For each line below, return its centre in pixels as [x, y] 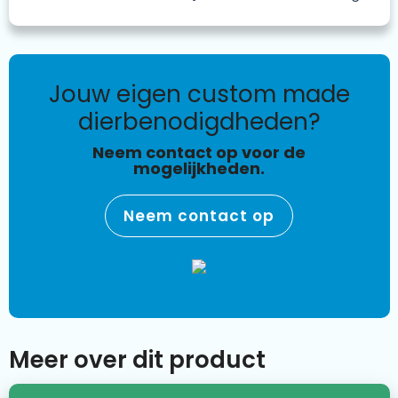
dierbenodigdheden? [199, 122]
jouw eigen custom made [55, 95]
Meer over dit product [137, 360]
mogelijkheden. [199, 169]
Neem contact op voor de [199, 153]
